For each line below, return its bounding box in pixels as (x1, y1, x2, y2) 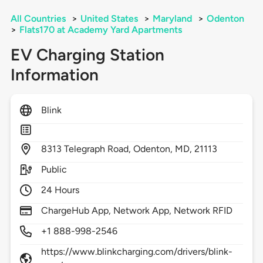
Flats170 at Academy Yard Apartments (19, 24, 182, 36)
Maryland (152, 13, 192, 25)
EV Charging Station (10, 45, 164, 65)
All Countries (10, 13, 66, 25)
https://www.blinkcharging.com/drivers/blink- (41, 246, 233, 258)
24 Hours (41, 184, 80, 196)
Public (41, 164, 67, 176)
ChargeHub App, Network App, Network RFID (41, 205, 233, 217)
